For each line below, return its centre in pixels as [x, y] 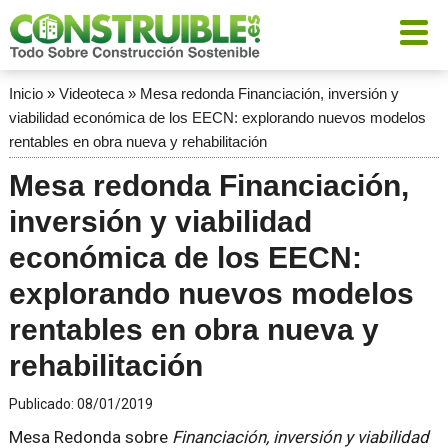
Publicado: [42, 404]
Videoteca [91, 93]
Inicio [25, 93]
